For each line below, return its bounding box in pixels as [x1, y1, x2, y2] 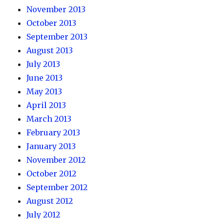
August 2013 [26, 45, 73, 55]
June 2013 [26, 73, 63, 83]
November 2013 [26, 4, 86, 14]
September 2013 [26, 32, 88, 42]
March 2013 [26, 114, 72, 124]
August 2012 [26, 196, 73, 206]
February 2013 [26, 128, 81, 137]
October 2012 [26, 169, 77, 178]
